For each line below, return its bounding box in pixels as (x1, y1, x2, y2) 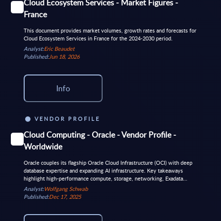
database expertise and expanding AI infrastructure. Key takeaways (23, 166, 183, 174)
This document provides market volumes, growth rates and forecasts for (23, 26, 196, 34)
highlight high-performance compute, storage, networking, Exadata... (23, 174, 187, 182)
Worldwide (23, 141, 62, 152)
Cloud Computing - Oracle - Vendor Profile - (23, 129, 176, 140)
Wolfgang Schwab (43, 185, 88, 193)
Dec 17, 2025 (48, 193, 81, 201)
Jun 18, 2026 (48, 53, 79, 61)
